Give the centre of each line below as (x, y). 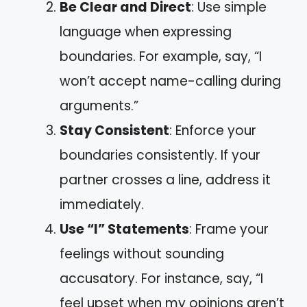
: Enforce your (213, 131)
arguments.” (99, 106)
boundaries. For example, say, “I (161, 57)
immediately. (102, 205)
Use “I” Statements (124, 229)
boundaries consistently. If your (160, 155)
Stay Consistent (114, 131)
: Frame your (229, 229)
